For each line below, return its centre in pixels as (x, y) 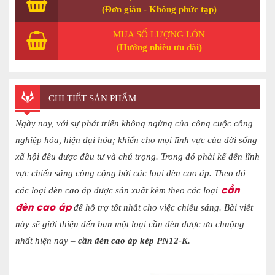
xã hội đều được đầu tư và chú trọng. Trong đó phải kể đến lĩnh (137, 156)
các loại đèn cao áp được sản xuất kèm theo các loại (117, 190)
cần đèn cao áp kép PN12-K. (134, 240)
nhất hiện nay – (47, 240)
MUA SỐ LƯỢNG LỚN (159, 34)
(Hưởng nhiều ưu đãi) (159, 47)
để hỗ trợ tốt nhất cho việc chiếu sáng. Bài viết (162, 207)
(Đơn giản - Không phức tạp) (159, 9)
